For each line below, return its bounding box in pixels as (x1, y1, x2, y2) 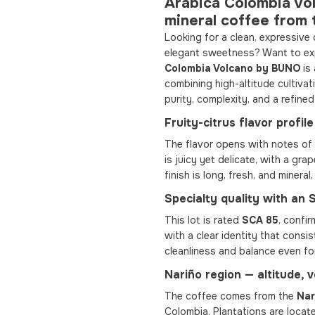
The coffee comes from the (165, 290, 297, 302)
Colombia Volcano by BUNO (165, 62, 300, 75)
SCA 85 (242, 214, 278, 226)
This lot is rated (165, 214, 242, 226)
